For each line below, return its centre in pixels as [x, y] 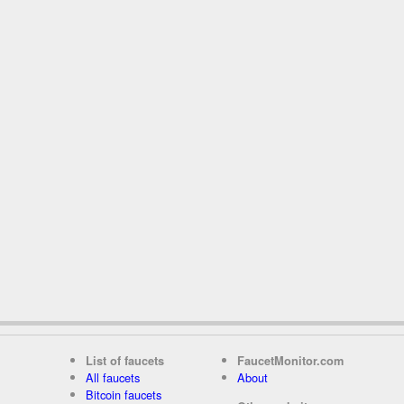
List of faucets [124, 360]
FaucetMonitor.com [290, 360]
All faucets [112, 377]
